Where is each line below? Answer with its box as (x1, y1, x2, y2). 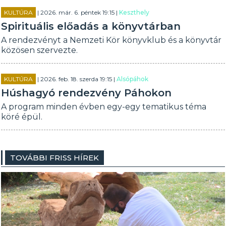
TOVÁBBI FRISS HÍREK (10, 153, 99, 162)
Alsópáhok (117, 75, 149, 83)
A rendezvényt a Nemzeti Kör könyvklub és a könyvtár (1, 35, 222, 45)
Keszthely (119, 9, 150, 16)
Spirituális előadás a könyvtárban (1, 20, 181, 32)
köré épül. (1, 112, 43, 122)
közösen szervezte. (1, 45, 78, 55)
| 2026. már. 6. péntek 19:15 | (36, 9, 120, 16)
